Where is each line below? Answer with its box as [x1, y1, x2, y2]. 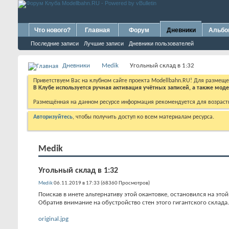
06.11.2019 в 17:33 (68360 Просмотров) [53, 180, 150, 186]
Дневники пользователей [129, 40, 194, 47]
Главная [84, 27, 110, 34]
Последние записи [31, 40, 79, 47]
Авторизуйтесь [33, 114, 73, 120]
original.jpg [38, 216, 68, 222]
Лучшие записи [84, 40, 124, 47]
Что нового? [34, 27, 71, 34]
